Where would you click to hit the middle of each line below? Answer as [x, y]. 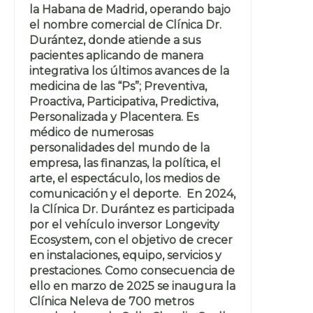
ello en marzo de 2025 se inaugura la [132, 286]
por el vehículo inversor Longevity [124, 224]
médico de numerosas [91, 132]
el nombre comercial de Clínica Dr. [125, 24]
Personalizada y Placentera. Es [114, 117]
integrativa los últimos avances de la [129, 71]
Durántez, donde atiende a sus [115, 40]
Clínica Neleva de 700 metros [111, 301]
